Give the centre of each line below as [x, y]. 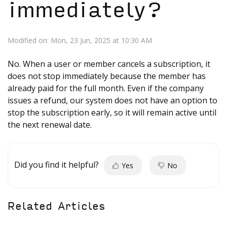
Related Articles [56, 206]
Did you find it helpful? [56, 164]
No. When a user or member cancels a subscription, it [109, 64]
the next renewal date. [50, 125]
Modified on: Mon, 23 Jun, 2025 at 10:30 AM [80, 40]
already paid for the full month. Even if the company [106, 88]
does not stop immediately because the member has [107, 76]
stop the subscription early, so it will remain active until [112, 112]
